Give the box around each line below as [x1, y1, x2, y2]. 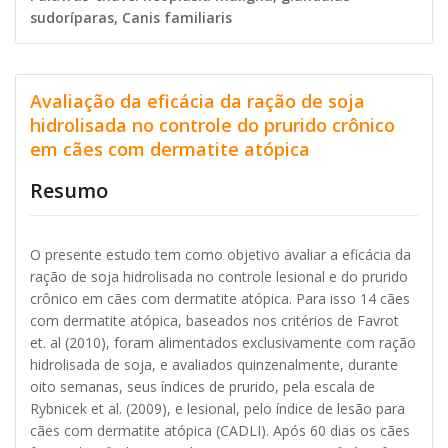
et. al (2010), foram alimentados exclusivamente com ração [30, 333, 416, 353]
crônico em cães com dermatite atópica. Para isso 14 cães [30, 289, 410, 309]
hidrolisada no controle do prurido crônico [30, 113, 395, 138]
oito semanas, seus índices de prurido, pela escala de [30, 377, 375, 397]
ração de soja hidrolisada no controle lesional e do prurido [30, 267, 408, 287]
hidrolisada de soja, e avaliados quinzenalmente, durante [30, 355, 398, 375]
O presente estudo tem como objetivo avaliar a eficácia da [30, 245, 411, 265]
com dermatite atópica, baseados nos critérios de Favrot [30, 311, 399, 331]
